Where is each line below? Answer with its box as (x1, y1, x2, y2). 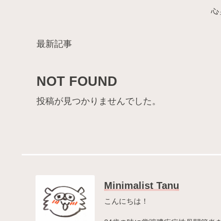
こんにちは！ (104, 197, 148, 206)
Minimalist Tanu (104, 180, 179, 191)
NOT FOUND (37, 74, 117, 89)
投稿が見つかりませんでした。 (37, 96, 161, 107)
